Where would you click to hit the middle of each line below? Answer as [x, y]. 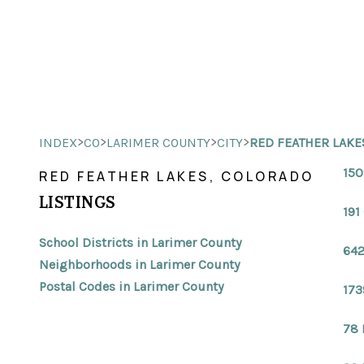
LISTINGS [78, 202]
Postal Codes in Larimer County [131, 286]
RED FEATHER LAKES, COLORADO [177, 176]
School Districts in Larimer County [140, 243]
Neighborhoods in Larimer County [139, 264]
